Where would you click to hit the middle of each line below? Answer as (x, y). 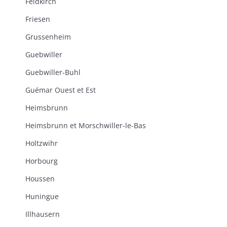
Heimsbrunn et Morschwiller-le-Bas (86, 125)
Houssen (40, 179)
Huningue (42, 196)
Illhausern (43, 214)
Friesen (38, 19)
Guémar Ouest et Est (61, 90)
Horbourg (42, 161)
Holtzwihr (42, 143)
